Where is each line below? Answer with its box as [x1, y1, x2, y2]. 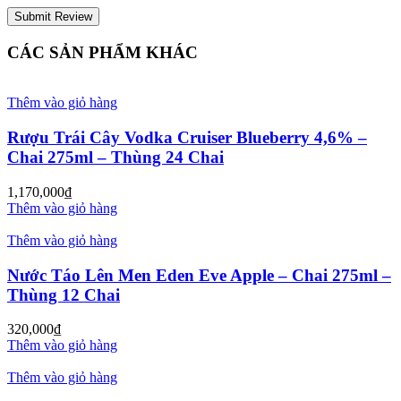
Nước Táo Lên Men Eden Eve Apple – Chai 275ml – [7, 265, 391, 285]
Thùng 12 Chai [7, 285, 120, 304]
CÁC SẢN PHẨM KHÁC [7, 42, 198, 62]
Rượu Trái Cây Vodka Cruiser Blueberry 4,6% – [7, 128, 367, 148]
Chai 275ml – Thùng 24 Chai [7, 148, 224, 167]
